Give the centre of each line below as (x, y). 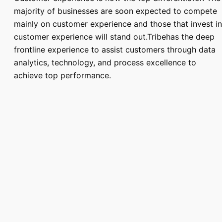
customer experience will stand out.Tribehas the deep (114, 37)
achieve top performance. (62, 76)
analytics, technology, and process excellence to (105, 63)
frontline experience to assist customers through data (114, 50)
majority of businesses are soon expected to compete (115, 11)
